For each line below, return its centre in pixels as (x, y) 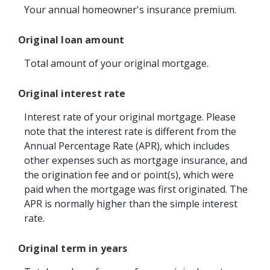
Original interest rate (72, 94)
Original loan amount (71, 40)
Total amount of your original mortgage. (116, 64)
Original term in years (73, 249)
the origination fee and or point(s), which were (129, 175)
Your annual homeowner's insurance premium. (130, 9)
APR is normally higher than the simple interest (131, 204)
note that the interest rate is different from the (130, 132)
